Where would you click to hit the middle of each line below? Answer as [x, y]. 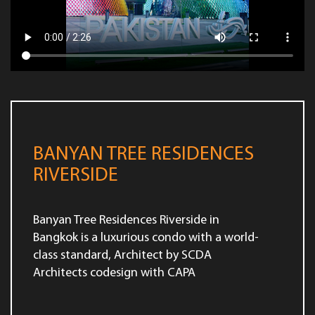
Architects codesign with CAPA [114, 274]
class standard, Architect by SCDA [122, 256]
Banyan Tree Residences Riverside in [126, 221]
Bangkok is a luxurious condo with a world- [146, 238]
